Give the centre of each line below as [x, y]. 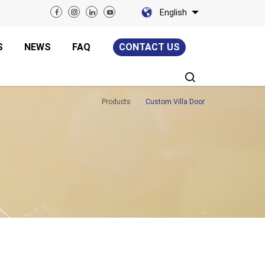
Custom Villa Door [175, 102]
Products [116, 102]
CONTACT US [149, 47]
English [173, 12]
